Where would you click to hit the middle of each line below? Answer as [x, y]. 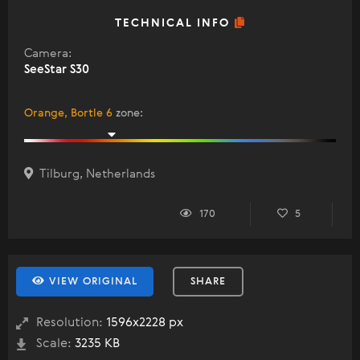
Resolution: [70, 323]
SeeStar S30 [57, 70]
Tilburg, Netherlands [94, 174]
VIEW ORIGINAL [91, 282]
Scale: [54, 344]
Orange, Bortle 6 [68, 114]
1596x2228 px [143, 323]
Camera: [48, 54]
